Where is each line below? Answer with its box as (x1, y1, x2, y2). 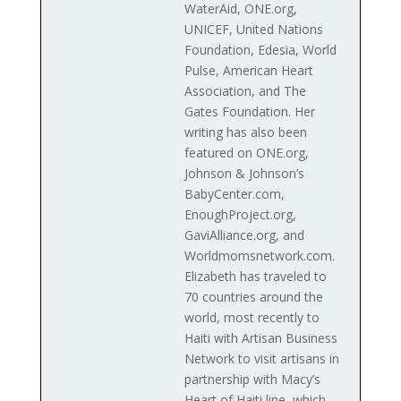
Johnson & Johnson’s (183, 164, 304, 182)
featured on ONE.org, (183, 143, 309, 161)
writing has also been (183, 123, 307, 141)
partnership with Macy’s (183, 370, 320, 388)
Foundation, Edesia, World (183, 40, 337, 58)
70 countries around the (183, 287, 323, 305)
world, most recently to (183, 308, 320, 326)
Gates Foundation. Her (183, 102, 315, 120)
